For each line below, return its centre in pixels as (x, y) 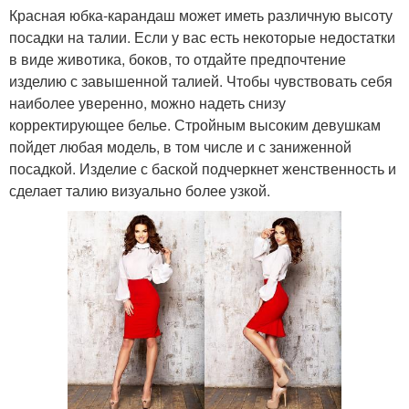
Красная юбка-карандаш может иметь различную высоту (201, 15)
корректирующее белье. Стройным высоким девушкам (195, 124)
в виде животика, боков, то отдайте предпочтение (178, 58)
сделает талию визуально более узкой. (140, 190)
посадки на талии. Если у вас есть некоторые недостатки (202, 37)
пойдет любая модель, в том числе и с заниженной (180, 146)
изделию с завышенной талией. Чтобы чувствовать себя (201, 80)
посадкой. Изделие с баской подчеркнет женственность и (203, 168)
